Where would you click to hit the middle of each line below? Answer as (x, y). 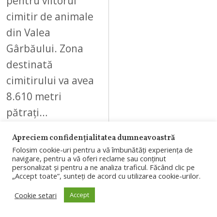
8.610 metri (34, 96)
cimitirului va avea (50, 80)
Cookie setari (36, 195)
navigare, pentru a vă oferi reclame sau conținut (89, 158)
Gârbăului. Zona (45, 48)
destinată (30, 64)
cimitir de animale (50, 16)
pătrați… (27, 112)
